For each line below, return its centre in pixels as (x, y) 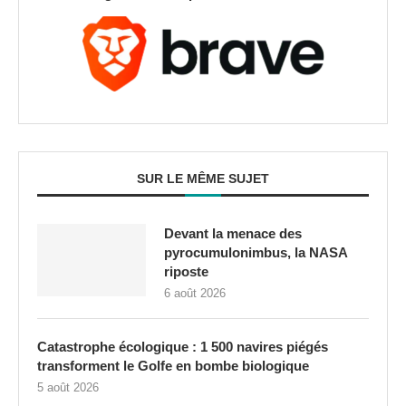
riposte (186, 272)
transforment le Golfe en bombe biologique (173, 366)
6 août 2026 (195, 294)
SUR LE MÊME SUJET (203, 179)
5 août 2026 (68, 388)
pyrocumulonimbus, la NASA (256, 253)
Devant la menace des (233, 234)
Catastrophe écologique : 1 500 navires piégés (183, 347)
